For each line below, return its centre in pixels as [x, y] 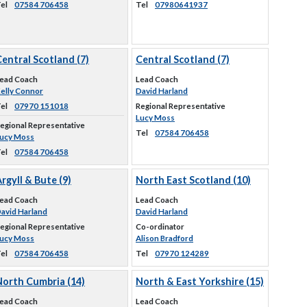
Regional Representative [181, 106]
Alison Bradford [164, 238]
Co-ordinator [160, 226]
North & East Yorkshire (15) [200, 281]
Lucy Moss [155, 118]
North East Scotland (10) [193, 180]
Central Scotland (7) [183, 59]
